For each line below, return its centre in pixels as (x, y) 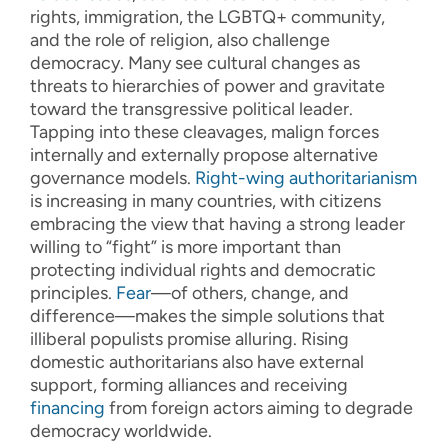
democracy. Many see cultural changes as (195, 63)
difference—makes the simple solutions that (207, 316)
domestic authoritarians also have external (197, 362)
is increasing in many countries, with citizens (205, 201)
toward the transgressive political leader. (191, 109)
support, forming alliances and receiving (189, 385)
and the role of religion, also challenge (180, 40)
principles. (73, 293)
